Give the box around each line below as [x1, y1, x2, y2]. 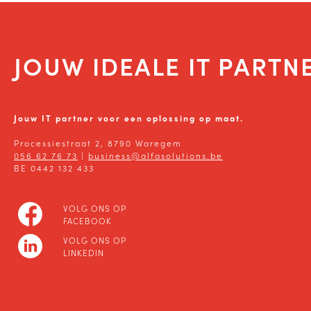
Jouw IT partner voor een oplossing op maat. [14, 111, 244, 124]
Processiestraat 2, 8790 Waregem [14, 136, 182, 149]
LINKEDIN [62, 246, 104, 259]
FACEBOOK [62, 214, 112, 227]
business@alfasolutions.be [88, 149, 223, 162]
